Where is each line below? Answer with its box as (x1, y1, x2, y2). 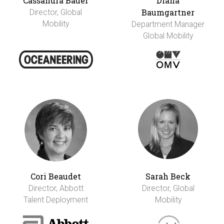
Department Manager (131, 19, 205, 29)
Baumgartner (141, 7, 195, 18)
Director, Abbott (28, 183, 83, 193)
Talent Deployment (23, 195, 88, 205)
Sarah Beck (145, 171, 191, 182)
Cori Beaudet (30, 171, 81, 182)
